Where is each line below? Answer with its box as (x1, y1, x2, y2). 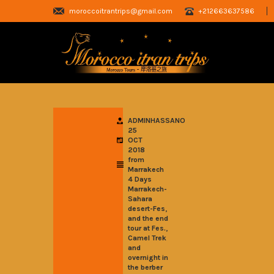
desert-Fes (128, 204, 165, 213)
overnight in (128, 253, 168, 262)
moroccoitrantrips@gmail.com (69, 7, 172, 15)
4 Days (128, 175, 152, 183)
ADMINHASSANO (128, 116, 185, 125)
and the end (128, 214, 168, 223)
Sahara (128, 194, 152, 203)
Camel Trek (128, 234, 166, 242)
